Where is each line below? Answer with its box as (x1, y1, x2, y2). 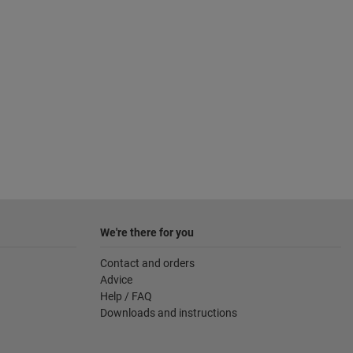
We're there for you (100, 226, 194, 240)
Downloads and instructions (100, 307, 237, 320)
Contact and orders (100, 257, 195, 270)
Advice (100, 273, 132, 287)
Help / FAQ (100, 290, 152, 303)
